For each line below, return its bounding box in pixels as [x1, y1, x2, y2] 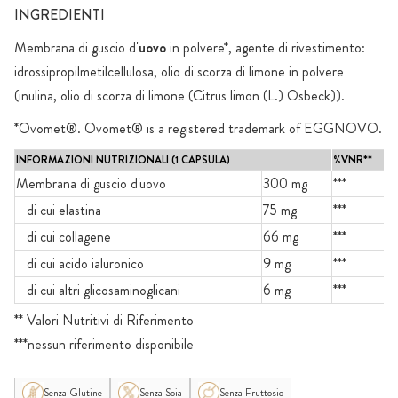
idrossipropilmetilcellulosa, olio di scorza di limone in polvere [14, 61, 344, 83]
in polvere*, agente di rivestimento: [166, 37, 365, 59]
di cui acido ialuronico [16, 253, 144, 275]
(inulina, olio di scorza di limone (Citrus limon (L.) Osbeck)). [14, 85, 345, 107]
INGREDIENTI [14, 4, 105, 26]
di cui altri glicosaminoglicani [16, 280, 180, 301]
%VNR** [333, 152, 372, 169]
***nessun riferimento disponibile [14, 334, 194, 355]
